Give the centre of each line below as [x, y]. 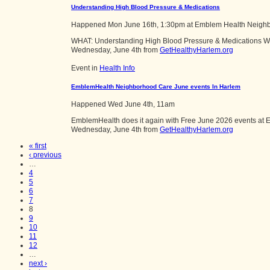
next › [38, 264]
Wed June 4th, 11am [141, 105]
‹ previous [45, 155]
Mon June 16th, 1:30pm [146, 25]
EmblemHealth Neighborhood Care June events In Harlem [156, 86]
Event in [85, 68]
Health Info [117, 68]
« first [38, 146]
